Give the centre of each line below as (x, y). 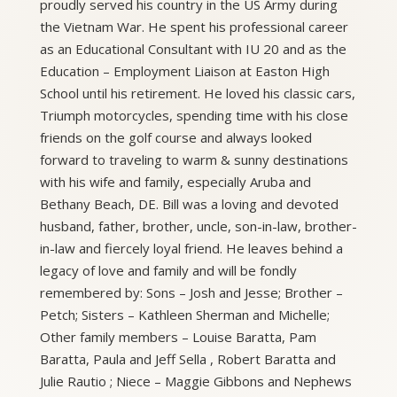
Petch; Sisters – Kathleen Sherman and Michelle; (184, 315)
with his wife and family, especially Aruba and (175, 182)
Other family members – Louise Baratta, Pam (178, 337)
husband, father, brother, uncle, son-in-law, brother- (198, 226)
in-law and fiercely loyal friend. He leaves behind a (191, 248)
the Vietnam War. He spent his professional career (194, 27)
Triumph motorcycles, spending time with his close (194, 115)
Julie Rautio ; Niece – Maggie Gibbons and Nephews (195, 381)
